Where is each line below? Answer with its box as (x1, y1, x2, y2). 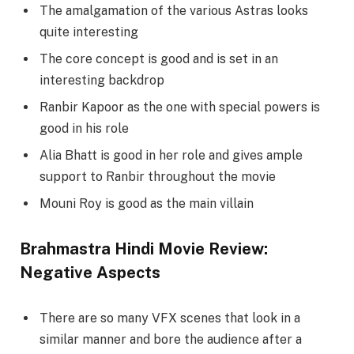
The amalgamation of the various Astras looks (40, 3, 308, 19)
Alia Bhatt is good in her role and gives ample (40, 148, 303, 164)
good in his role (40, 121, 129, 137)
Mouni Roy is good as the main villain (40, 196, 254, 212)
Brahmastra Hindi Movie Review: (20, 239, 268, 258)
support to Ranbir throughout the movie (40, 169, 276, 185)
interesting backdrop (40, 73, 164, 88)
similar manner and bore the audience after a (40, 331, 302, 347)
